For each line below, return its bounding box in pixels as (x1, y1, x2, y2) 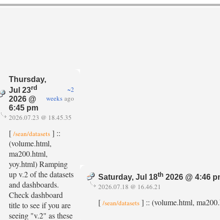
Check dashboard (9, 190, 63, 200)
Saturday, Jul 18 (98, 173, 158, 182)
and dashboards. (9, 179, 59, 190)
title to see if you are (9, 200, 71, 210)
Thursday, (9, 75, 46, 83)
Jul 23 (9, 86, 31, 95)
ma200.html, (9, 148, 48, 159)
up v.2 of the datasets (9, 169, 74, 179)
